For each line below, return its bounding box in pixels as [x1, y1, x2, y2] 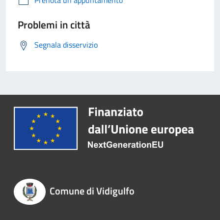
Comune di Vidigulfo [49, 183, 135, 199]
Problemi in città [18, 17, 90, 33]
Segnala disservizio [34, 39, 98, 51]
